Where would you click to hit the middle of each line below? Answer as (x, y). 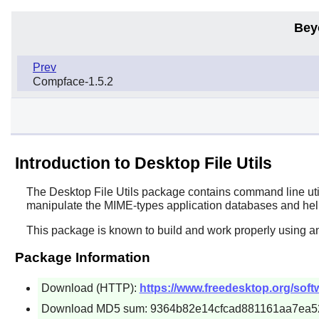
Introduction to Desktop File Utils (143, 163)
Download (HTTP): (90, 288)
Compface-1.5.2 (73, 81)
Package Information (82, 257)
